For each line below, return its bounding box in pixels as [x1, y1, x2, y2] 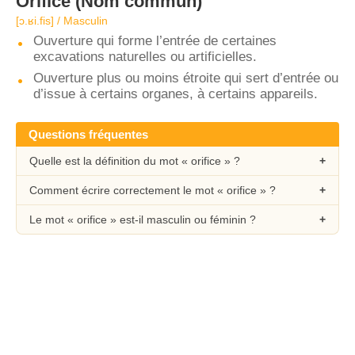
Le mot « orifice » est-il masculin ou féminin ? [29, 213, 256, 226]
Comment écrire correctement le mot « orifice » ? [29, 184, 276, 197]
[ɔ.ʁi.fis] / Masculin [16, 14, 108, 27]
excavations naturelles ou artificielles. [33, 49, 257, 64]
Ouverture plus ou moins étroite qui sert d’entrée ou [33, 71, 338, 86]
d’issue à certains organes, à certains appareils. [33, 86, 318, 101]
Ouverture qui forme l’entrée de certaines [33, 33, 277, 48]
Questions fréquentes [29, 128, 148, 141]
